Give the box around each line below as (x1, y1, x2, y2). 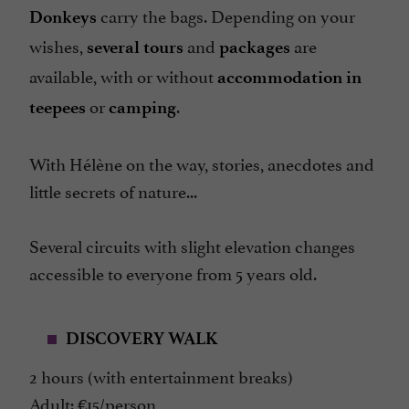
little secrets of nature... (29, 177, 197, 204)
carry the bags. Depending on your (97, 2, 355, 28)
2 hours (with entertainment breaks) (29, 362, 293, 389)
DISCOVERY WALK (66, 328, 217, 350)
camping (109, 97, 176, 119)
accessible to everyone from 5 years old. (29, 259, 317, 286)
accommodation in (217, 67, 362, 89)
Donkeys (29, 6, 97, 28)
